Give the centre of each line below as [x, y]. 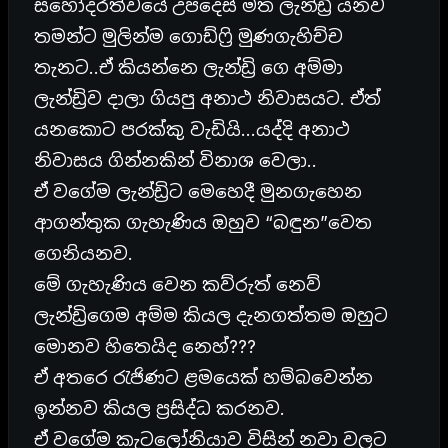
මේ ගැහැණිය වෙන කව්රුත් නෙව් [177, 284]
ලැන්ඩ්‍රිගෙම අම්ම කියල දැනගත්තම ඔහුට [211, 315]
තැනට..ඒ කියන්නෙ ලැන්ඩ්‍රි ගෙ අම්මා [188, 67]
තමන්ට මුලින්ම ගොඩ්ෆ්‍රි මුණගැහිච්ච [188, 36]
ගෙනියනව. [83, 253]
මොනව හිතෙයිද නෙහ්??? [145, 346]
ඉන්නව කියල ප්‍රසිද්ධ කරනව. [159, 408]
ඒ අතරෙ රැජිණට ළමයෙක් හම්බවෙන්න [203, 377]
